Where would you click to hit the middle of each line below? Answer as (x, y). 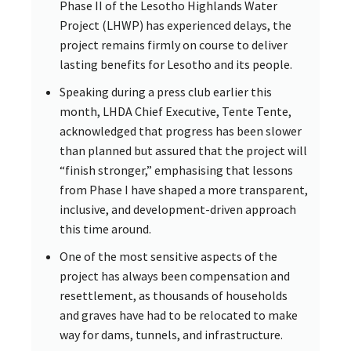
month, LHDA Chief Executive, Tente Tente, (175, 111)
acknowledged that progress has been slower (181, 130)
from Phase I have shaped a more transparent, (184, 189)
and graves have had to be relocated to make (179, 315)
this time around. (105, 228)
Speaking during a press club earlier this (166, 91)
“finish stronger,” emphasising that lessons (176, 170)
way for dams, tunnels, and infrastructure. (171, 334)
